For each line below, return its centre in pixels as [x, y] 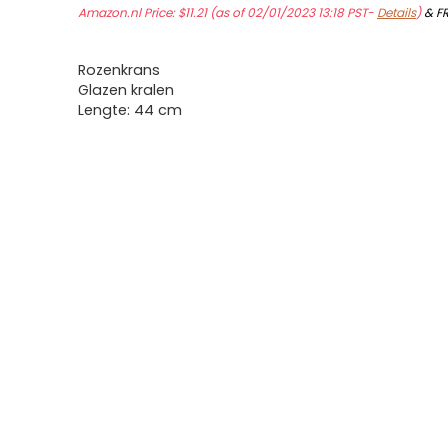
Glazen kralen [126, 90]
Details [397, 12]
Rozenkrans [119, 70]
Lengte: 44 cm [130, 110]
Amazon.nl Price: [128, 12]
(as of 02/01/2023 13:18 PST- [292, 12]
